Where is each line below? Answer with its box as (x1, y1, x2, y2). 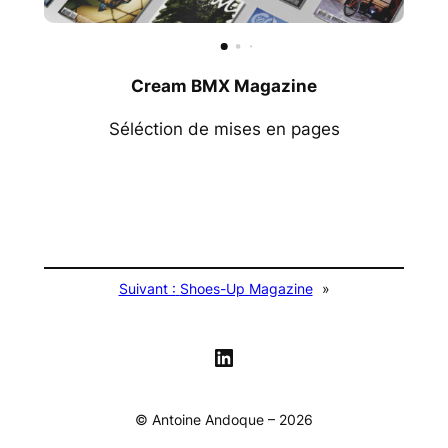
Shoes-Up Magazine (179, 279, 313, 297)
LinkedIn (211, 341, 306, 371)
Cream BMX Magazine (131, 76, 317, 97)
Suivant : (118, 279, 176, 297)
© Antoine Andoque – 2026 (135, 410, 313, 428)
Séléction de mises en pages (108, 119, 340, 140)
